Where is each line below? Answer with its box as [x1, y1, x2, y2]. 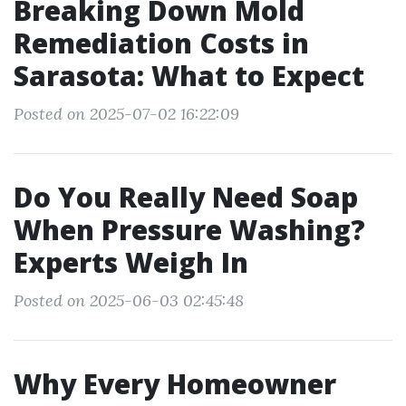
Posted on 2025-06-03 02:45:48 [14, 290, 244, 311]
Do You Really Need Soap [14, 179, 358, 216]
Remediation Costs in [14, 24, 309, 62]
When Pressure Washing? [14, 211, 365, 248]
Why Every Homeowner [14, 365, 336, 402]
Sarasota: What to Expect [14, 57, 364, 94]
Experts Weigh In [14, 244, 248, 281]
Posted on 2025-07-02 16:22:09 [14, 103, 239, 124]
